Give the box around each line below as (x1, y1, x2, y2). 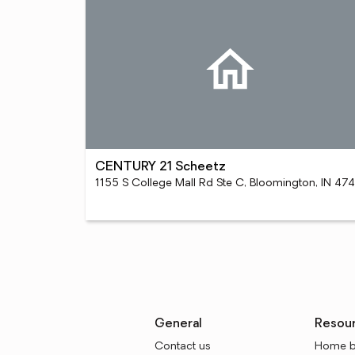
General (155, 318, 202, 330)
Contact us (155, 341, 211, 353)
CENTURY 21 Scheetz (94, 161, 226, 174)
